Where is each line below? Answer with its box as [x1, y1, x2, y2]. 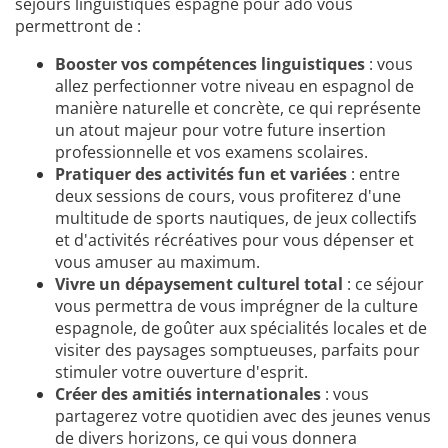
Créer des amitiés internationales [55, 383, 321, 406]
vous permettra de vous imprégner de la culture [55, 295, 418, 318]
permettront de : [15, 15, 141, 38]
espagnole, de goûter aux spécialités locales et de [55, 317, 427, 340]
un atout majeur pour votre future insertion [55, 119, 386, 142]
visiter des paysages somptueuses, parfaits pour [55, 339, 420, 362]
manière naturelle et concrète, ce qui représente [55, 97, 421, 120]
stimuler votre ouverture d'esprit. [55, 361, 308, 384]
